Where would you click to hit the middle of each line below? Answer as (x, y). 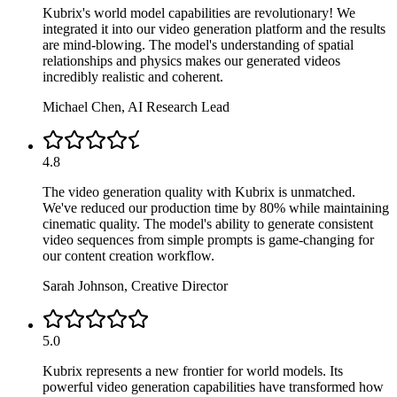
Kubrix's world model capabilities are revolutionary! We (199, 12)
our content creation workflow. (128, 255)
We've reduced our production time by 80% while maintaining (216, 207)
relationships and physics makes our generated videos (191, 60)
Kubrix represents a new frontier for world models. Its (193, 370)
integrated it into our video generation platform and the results (214, 28)
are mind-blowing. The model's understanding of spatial (198, 44)
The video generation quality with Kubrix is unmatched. (199, 191)
